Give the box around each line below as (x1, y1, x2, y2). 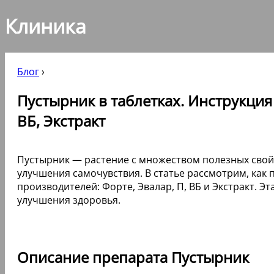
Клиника (5, 13, 86, 40)
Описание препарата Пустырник (17, 246, 249, 267)
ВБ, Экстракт (17, 110, 105, 131)
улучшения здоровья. (17, 193, 120, 207)
